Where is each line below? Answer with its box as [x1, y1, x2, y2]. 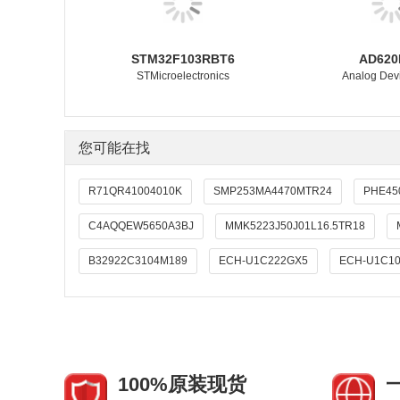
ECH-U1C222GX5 [219, 254, 308, 267]
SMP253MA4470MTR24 [213, 184, 332, 197]
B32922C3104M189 [88, 254, 187, 267]
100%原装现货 [118, 372, 246, 396]
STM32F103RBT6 [130, 51, 235, 66]
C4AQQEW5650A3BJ [88, 219, 194, 232]
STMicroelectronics [136, 69, 229, 82]
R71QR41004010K [88, 184, 182, 197]
